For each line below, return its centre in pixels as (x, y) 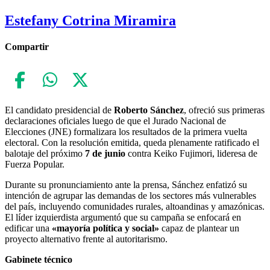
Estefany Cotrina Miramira (90, 20)
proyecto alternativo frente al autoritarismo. (86, 239)
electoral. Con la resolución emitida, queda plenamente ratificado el (132, 143)
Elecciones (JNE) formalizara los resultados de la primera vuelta (126, 132)
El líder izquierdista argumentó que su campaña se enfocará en (123, 218)
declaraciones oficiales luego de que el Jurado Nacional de (115, 121)
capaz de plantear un (199, 228)
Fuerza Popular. (35, 165)
